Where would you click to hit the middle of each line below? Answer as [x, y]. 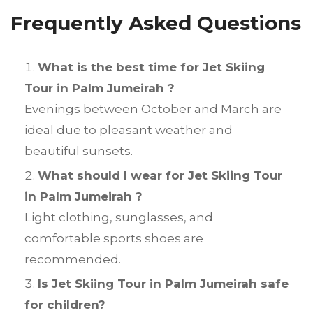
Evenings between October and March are [153, 109]
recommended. [73, 260]
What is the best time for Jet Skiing [151, 67]
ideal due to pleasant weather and [129, 130]
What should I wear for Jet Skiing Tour [160, 176]
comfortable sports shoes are [114, 239]
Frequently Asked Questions [156, 23]
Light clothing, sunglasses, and [119, 218]
